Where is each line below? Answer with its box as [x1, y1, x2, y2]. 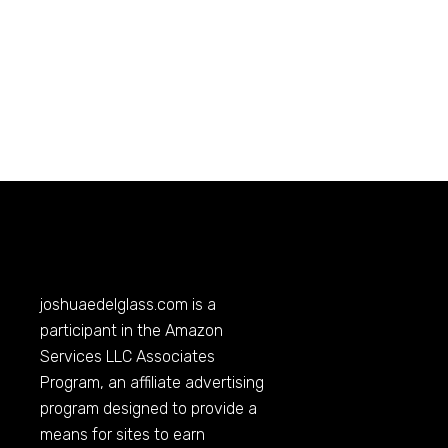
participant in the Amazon [40, 321, 224, 341]
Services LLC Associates [40, 347, 216, 367]
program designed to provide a [40, 399, 258, 419]
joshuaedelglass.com [40, 295, 189, 315]
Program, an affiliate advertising [40, 373, 265, 393]
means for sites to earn [40, 425, 206, 445]
